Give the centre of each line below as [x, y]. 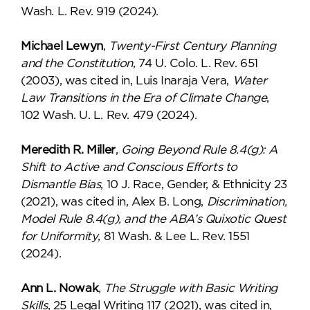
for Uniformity [60, 236]
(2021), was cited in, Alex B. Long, [114, 202]
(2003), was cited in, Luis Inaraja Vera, [127, 81]
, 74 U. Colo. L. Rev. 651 [196, 63]
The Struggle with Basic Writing [191, 288]
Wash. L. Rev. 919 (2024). [90, 11]
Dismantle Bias [61, 184]
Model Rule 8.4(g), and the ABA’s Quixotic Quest [154, 219]
